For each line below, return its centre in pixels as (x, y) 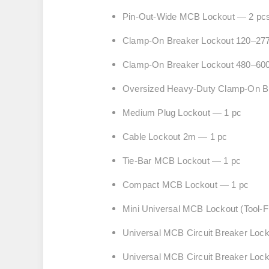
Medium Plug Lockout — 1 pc (182, 113)
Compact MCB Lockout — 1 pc (186, 185)
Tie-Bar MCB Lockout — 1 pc (182, 161)
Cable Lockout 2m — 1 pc (175, 137)
